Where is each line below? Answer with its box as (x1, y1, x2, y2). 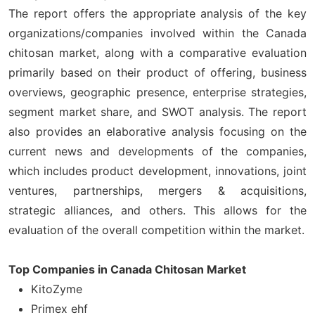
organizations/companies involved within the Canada (8, 25, 307, 40)
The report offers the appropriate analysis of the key (8, 6, 307, 20)
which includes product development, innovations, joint (8, 163, 307, 178)
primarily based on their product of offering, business (8, 65, 307, 79)
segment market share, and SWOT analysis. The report (8, 104, 307, 119)
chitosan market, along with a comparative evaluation (8, 45, 307, 60)
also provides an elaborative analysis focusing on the (8, 124, 307, 139)
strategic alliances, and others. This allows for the (8, 202, 307, 217)
